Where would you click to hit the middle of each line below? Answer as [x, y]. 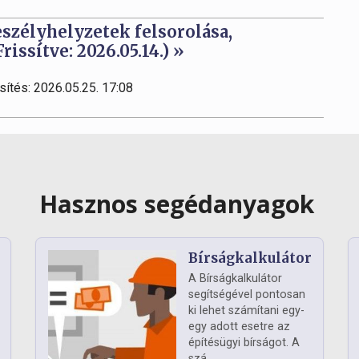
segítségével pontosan [247, 294]
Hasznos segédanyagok [179, 204]
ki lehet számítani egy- [246, 311]
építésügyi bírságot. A [244, 343]
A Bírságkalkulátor [235, 278]
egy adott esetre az [239, 327]
